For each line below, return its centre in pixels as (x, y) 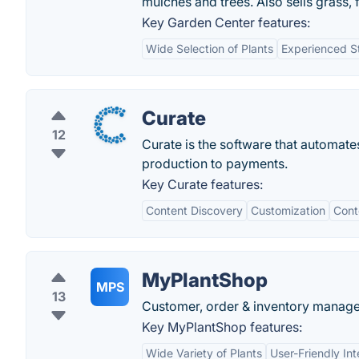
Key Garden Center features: (226, 22)
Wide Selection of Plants (210, 48)
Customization (288, 210)
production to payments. (215, 163)
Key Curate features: (202, 184)
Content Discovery (194, 210)
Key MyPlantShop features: (222, 327)
